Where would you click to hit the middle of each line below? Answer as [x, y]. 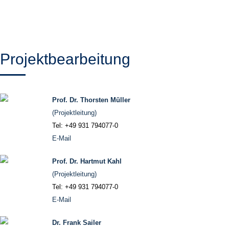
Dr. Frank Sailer [77, 223]
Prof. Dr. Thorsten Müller [91, 100]
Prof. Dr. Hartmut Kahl [87, 161]
